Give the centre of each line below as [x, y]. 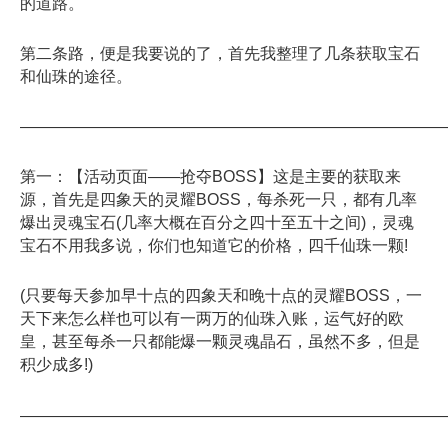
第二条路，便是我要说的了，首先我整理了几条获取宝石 [220, 53]
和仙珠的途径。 [76, 76]
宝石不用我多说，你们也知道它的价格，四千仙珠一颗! [214, 246]
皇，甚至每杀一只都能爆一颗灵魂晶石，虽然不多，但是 [220, 342]
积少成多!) [56, 365]
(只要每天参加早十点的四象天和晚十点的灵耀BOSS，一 [221, 296]
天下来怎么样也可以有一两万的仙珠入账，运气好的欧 [212, 319]
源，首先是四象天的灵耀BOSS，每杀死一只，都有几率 [218, 200]
